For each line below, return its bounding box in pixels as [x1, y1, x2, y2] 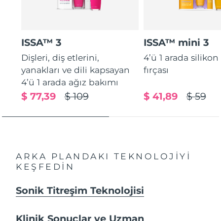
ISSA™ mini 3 [144, 37, 210, 49]
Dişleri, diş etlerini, [21, 52, 100, 63]
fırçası [144, 64, 169, 75]
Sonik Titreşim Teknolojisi [16, 184, 145, 196]
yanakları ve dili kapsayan [21, 64, 130, 75]
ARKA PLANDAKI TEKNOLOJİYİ [16, 150, 191, 161]
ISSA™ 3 [21, 37, 62, 49]
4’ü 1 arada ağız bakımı [21, 76, 119, 87]
